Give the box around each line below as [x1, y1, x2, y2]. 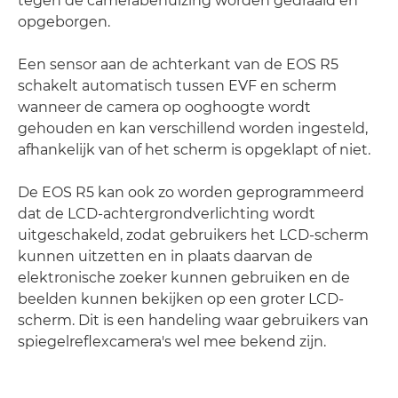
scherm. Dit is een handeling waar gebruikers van [18, 311, 369, 329]
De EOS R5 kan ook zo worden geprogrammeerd [18, 183, 364, 201]
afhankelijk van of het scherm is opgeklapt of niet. [18, 140, 370, 158]
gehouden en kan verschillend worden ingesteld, [18, 119, 368, 137]
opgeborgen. [18, 12, 110, 30]
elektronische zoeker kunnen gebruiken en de [18, 268, 350, 286]
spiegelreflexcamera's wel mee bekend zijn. [18, 332, 326, 350]
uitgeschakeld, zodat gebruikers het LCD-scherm [18, 226, 369, 243]
